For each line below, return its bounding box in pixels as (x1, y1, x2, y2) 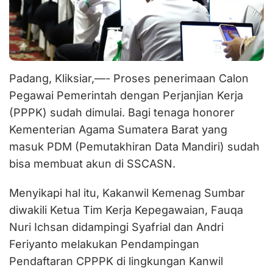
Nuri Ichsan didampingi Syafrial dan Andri (9, 220, 224, 233)
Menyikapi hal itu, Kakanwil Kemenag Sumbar (9, 186, 245, 199)
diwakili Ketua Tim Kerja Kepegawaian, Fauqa (9, 203, 243, 216)
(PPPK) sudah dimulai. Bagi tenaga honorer (9, 105, 235, 119)
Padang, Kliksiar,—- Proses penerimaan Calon (9, 71, 249, 85)
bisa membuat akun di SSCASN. (9, 157, 175, 170)
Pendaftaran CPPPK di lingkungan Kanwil (9, 254, 223, 268)
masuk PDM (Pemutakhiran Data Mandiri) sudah (9, 140, 260, 153)
